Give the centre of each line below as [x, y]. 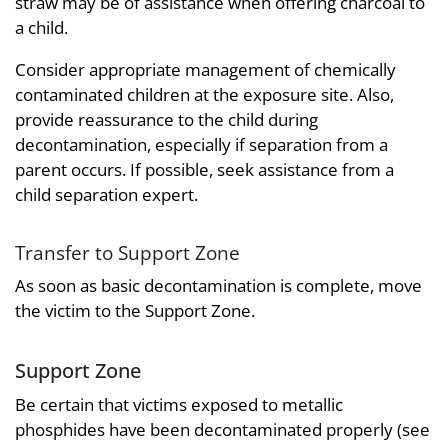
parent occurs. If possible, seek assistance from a [204, 169]
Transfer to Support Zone [127, 252]
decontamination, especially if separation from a [201, 144]
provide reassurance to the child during [166, 119]
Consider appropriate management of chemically [205, 69]
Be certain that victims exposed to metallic [179, 404]
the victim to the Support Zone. [135, 311]
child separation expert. [106, 194]
